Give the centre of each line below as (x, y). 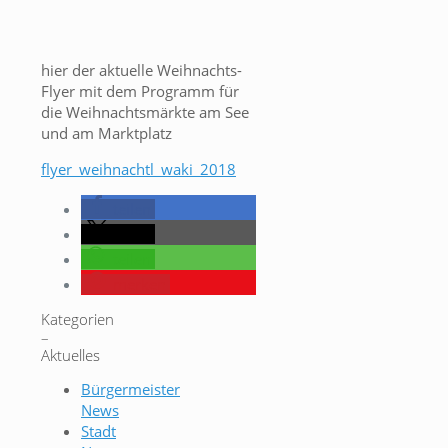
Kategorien (77, 319)
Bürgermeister (130, 389)
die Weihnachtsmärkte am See (145, 112)
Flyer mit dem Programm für (140, 91)
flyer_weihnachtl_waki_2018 (138, 169)
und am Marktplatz (106, 133)
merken (139, 284)
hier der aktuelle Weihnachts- (141, 70)
